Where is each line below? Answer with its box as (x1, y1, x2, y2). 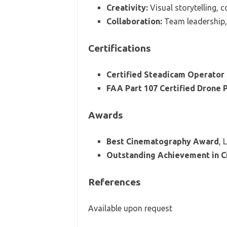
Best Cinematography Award (106, 136, 219, 146)
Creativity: (106, 3, 148, 12)
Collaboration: (106, 16, 162, 26)
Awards (88, 109, 123, 121)
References (88, 176, 141, 187)
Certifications (88, 42, 151, 54)
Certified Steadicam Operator (106, 69, 224, 79)
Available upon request (88, 203, 172, 213)
